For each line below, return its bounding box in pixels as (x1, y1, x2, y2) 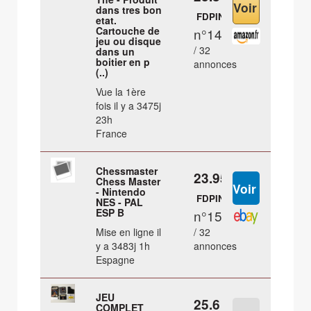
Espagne (96, 253, 135, 267)
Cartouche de (96, 24, 160, 38)
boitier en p (96, 55, 151, 69)
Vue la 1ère (96, 85, 146, 99)
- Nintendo (96, 185, 146, 199)
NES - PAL (96, 195, 144, 210)
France (96, 126, 128, 141)
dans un (96, 44, 135, 59)
